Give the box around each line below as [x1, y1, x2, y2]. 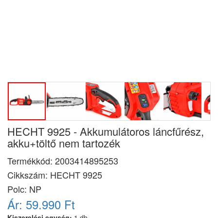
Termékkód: [7, 154, 55, 167]
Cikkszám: [7, 168, 50, 181]
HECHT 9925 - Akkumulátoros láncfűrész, [7, 124, 204, 139]
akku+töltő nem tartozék [7, 135, 120, 150]
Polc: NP [7, 182, 41, 195]
